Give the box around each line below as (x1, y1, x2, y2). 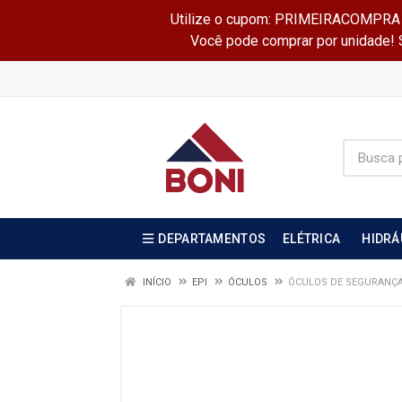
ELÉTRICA (283, 232, 341, 246)
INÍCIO (140, 276, 171, 288)
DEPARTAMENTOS (158, 232, 267, 246)
